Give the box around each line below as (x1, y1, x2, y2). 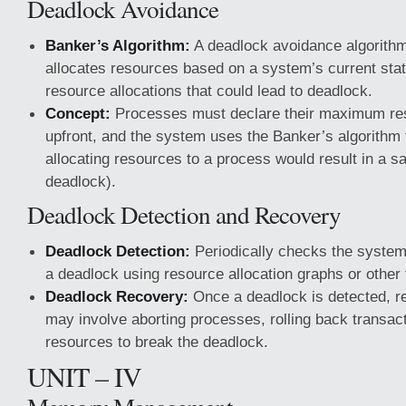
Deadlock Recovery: (45, 287, 188, 305)
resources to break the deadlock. (45, 333, 268, 351)
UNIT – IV (27, 358, 141, 394)
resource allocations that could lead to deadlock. (45, 82, 372, 100)
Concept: (45, 104, 111, 122)
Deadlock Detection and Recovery (27, 198, 341, 231)
